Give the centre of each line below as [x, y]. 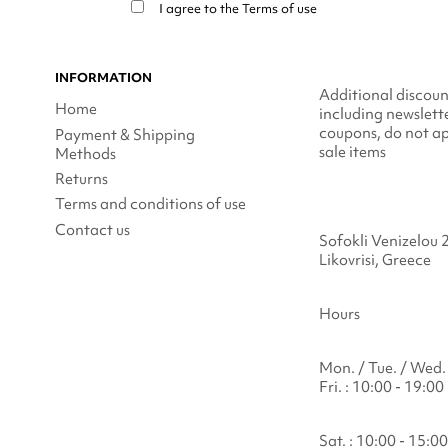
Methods [85, 153]
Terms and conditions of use [150, 204]
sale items [352, 152]
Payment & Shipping [124, 134]
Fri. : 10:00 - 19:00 [381, 387]
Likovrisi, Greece [374, 260]
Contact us [92, 229]
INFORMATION [103, 77]
